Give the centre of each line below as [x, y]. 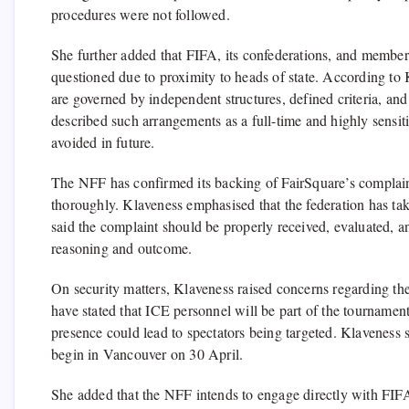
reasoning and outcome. [122, 248]
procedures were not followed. [141, 15]
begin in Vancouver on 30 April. [147, 354]
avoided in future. [103, 142]
